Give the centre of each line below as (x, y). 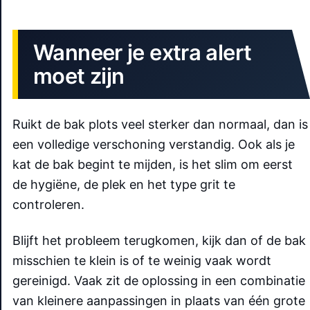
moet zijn (79, 76)
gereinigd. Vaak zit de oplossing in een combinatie (159, 281)
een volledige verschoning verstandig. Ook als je (154, 144)
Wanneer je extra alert (143, 53)
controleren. (48, 204)
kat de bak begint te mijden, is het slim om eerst (153, 164)
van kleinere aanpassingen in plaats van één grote (159, 301)
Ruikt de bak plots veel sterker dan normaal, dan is (160, 124)
